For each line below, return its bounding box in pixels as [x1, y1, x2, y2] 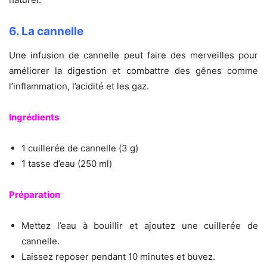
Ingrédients [9, 111, 59, 123]
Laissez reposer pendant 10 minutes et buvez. [21, 251, 215, 263]
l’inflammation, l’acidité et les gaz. [9, 80, 149, 92]
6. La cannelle [9, 24, 83, 39]
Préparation [9, 189, 60, 201]
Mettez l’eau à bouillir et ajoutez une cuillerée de [21, 220, 258, 232]
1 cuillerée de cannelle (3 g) [21, 142, 138, 154]
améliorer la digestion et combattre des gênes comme [9, 65, 258, 77]
